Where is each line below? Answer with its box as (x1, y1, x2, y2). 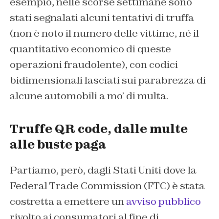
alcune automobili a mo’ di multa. (10, 89, 168, 103)
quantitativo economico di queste (10, 43, 171, 56)
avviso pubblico (126, 195, 201, 208)
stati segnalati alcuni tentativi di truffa (10, 11, 194, 24)
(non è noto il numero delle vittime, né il (10, 27, 199, 40)
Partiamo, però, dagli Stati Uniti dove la (10, 164, 197, 177)
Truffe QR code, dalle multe (10, 121, 188, 137)
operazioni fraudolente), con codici (10, 58, 178, 71)
